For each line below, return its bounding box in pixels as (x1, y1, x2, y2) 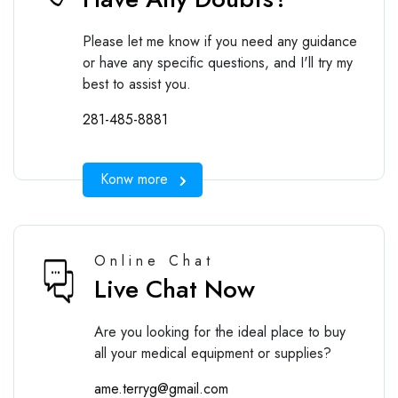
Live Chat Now (94, 270, 255, 307)
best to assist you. (82, 73, 191, 94)
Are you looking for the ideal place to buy (94, 321, 346, 342)
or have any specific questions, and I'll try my (82, 52, 353, 73)
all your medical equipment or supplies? (94, 342, 331, 363)
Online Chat (94, 250, 214, 271)
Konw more (99, 169, 168, 190)
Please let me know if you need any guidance (82, 30, 357, 52)
